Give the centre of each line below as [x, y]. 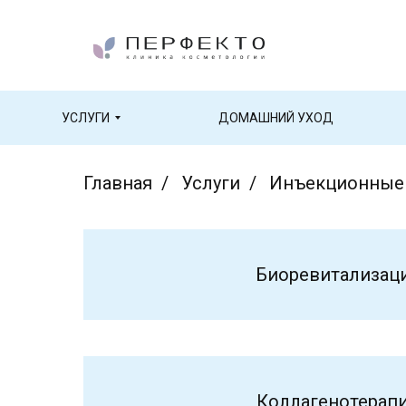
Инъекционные [337, 183]
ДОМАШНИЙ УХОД [275, 118]
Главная [118, 183]
